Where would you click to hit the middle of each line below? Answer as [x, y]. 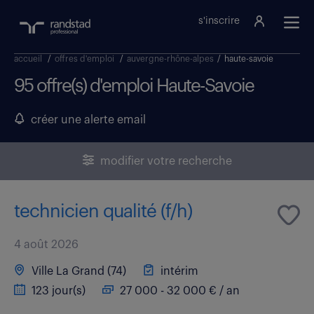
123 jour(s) [57, 291]
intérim [178, 271]
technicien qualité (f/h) [103, 211]
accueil [28, 59]
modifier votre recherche [164, 161]
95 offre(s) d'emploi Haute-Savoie [134, 86]
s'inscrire [219, 21]
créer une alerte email [86, 120]
